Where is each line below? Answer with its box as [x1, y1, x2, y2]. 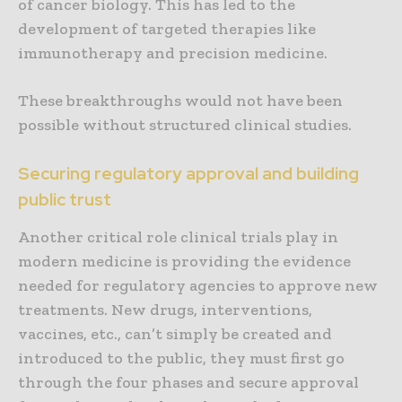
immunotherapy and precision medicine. [18, 43, 328, 64]
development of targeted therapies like [18, 19, 316, 39]
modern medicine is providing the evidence [18, 251, 351, 272]
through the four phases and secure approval [18, 372, 359, 393]
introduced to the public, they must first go [18, 348, 345, 369]
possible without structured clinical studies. [18, 115, 352, 135]
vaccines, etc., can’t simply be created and [18, 324, 332, 345]
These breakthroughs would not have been [18, 91, 343, 111]
